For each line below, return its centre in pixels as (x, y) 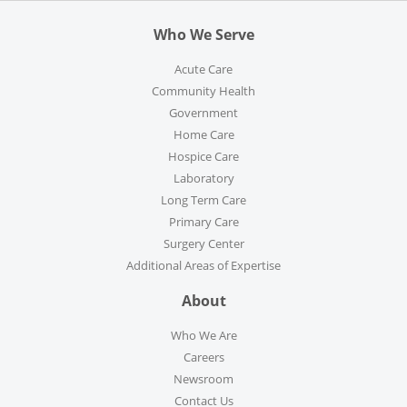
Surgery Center (203, 244)
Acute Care (203, 69)
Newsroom (203, 379)
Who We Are (203, 336)
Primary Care (203, 222)
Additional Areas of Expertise (203, 266)
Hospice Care (203, 157)
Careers (203, 357)
